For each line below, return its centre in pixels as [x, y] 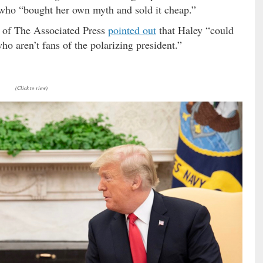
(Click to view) [32, 87]
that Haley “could [195, 30]
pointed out [132, 30]
